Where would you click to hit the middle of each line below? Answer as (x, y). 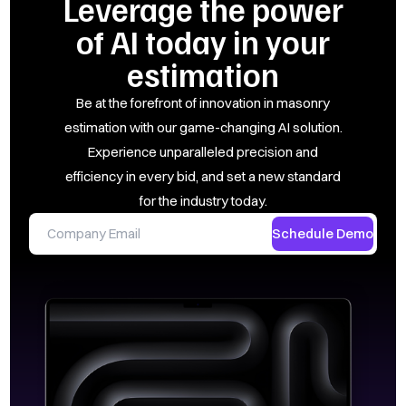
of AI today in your (203, 42)
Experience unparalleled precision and (203, 152)
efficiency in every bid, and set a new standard (203, 177)
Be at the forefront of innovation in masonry (203, 103)
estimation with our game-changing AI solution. (203, 128)
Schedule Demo (322, 234)
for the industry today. (203, 201)
